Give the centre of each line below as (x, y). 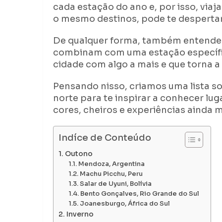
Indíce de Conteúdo (105, 138)
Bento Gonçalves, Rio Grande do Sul (140, 194)
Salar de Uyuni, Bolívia (115, 184)
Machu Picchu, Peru (112, 174)
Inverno (81, 214)
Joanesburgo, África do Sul (125, 204)
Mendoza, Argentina (111, 164)
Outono (79, 154)
